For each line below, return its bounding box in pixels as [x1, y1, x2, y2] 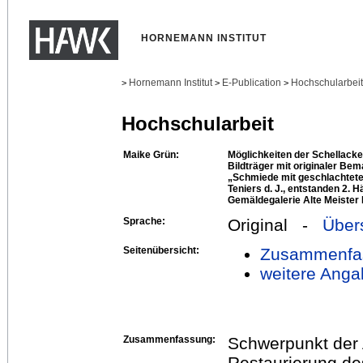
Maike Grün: [123, 148, 179, 160]
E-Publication [222, 77, 281, 88]
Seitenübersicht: [123, 244, 199, 256]
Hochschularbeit [122, 113, 274, 135]
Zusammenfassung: [123, 333, 216, 345]
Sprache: [123, 215, 165, 227]
